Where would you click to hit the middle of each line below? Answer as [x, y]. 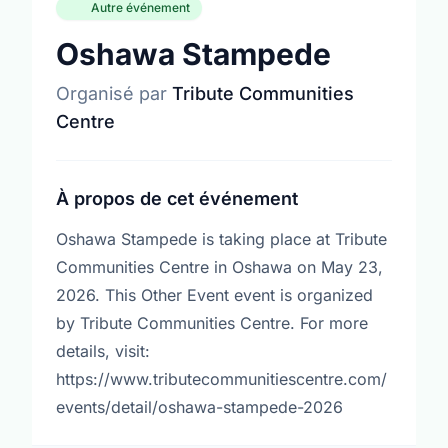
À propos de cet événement [177, 198]
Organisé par [114, 93]
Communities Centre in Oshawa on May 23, [219, 267]
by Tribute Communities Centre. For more [212, 323]
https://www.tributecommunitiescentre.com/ [221, 379]
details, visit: [103, 351]
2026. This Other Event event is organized [214, 295]
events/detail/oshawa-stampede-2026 [199, 407]
